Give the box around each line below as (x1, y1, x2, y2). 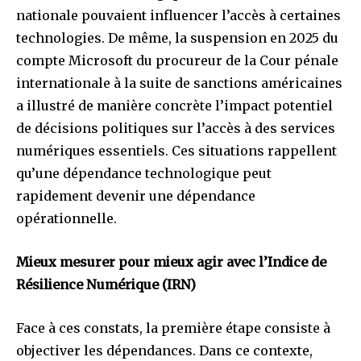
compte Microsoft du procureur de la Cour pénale (16, 52, 338, 69)
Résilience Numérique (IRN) (16, 276, 196, 293)
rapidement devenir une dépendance (16, 188, 255, 205)
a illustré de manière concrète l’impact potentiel (16, 98, 333, 114)
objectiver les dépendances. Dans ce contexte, (16, 342, 313, 359)
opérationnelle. (16, 210, 117, 227)
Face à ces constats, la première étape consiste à (16, 320, 330, 337)
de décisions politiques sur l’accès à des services (16, 120, 335, 137)
